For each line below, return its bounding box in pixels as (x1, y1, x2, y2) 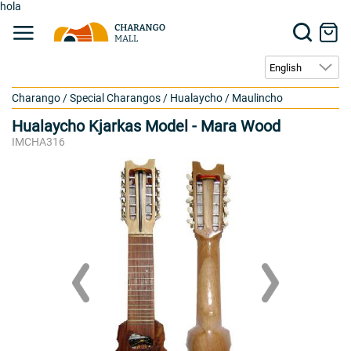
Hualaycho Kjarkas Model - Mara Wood (12, 117, 280, 136)
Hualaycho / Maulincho (170, 92, 283, 104)
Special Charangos (70, 92, 161, 104)
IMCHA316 (12, 136, 65, 148)
